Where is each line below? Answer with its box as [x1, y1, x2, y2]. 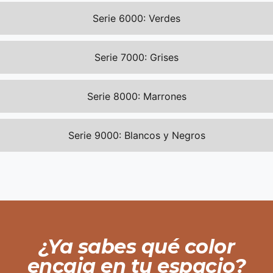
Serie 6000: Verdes [93, 12, 180, 24]
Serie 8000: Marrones [87, 90, 186, 102]
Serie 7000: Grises [94, 51, 179, 63]
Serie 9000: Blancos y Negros [68, 129, 205, 141]
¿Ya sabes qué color [38, 234, 235, 258]
